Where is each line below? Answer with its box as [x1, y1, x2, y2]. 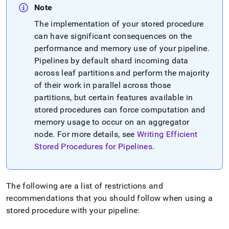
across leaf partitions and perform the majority [34, 68, 210, 78]
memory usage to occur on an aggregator [34, 117, 190, 127]
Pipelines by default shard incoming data [34, 56, 189, 65]
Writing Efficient [136, 129, 198, 139]
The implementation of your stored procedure [34, 19, 204, 29]
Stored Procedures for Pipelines [34, 142, 152, 151]
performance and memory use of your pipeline [34, 43, 208, 53]
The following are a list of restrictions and [6, 181, 164, 191]
